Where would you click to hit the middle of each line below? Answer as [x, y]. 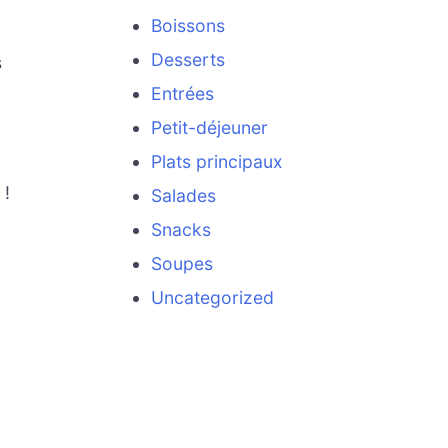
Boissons [187, 26]
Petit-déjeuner [209, 128]
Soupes [181, 264]
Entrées [182, 94]
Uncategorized [212, 298]
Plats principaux [216, 162]
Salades [183, 196]
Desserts [187, 60]
